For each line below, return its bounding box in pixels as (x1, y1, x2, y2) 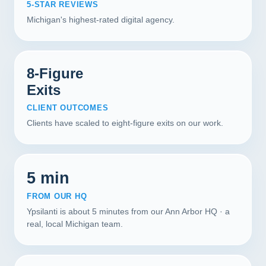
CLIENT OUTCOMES (27, 103, 109, 112)
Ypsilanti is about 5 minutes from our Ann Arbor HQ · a (27, 207, 230, 216)
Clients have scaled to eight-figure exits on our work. (27, 118, 223, 128)
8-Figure (27, 65, 83, 81)
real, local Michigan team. (27, 219, 123, 229)
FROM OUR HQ (27, 192, 87, 201)
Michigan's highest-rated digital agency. (27, 15, 175, 24)
